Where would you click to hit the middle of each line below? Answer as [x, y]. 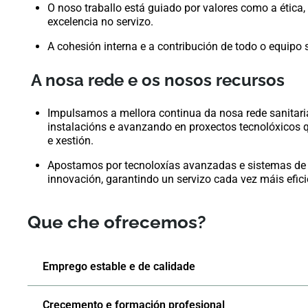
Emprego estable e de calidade [119, 267]
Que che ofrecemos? [117, 222]
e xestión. [71, 140]
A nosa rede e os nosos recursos [158, 80]
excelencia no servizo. [101, 21]
